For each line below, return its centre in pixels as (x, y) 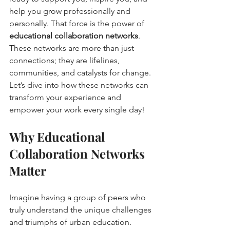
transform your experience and (66, 97)
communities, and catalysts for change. (81, 72)
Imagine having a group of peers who (79, 197)
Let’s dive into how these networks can (80, 85)
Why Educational (59, 136)
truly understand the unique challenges (81, 209)
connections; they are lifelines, (65, 60)
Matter (28, 170)
